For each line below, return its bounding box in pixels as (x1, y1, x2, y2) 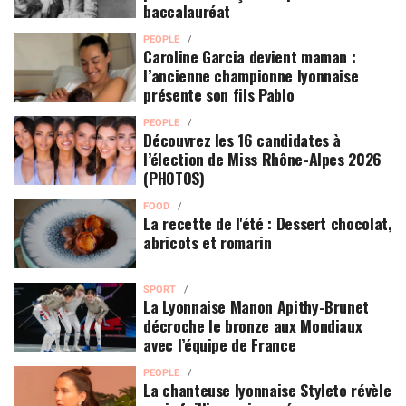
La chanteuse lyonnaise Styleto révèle (143, 377, 391, 401)
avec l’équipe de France (143, 332, 296, 356)
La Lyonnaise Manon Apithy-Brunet (143, 294, 370, 318)
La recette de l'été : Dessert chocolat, (143, 210, 392, 235)
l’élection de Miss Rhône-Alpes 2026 (143, 146, 382, 170)
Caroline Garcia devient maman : (143, 43, 356, 68)
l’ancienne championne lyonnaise (143, 63, 359, 87)
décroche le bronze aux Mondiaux (143, 313, 362, 337)
